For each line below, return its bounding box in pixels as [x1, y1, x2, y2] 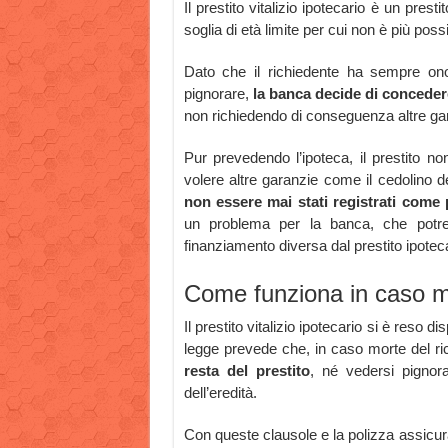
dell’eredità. [183, 384, 257, 402]
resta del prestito [183, 362, 310, 380]
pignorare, [183, 85, 253, 103]
